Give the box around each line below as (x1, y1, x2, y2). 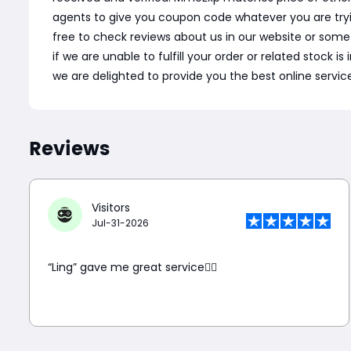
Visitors (92, 199, 130, 215)
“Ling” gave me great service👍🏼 (48, 259, 217, 275)
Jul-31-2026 (92, 215, 149, 230)
